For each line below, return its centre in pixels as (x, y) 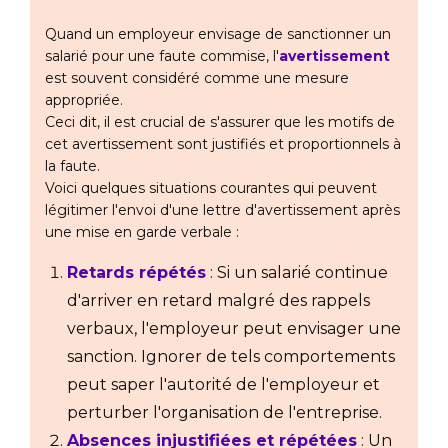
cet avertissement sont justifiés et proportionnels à (223, 144)
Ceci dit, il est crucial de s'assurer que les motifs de (220, 122)
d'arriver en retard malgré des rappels (218, 301)
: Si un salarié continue (297, 273)
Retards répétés (136, 273)
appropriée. (84, 100)
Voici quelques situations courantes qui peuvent (211, 188)
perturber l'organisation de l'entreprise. (224, 413)
